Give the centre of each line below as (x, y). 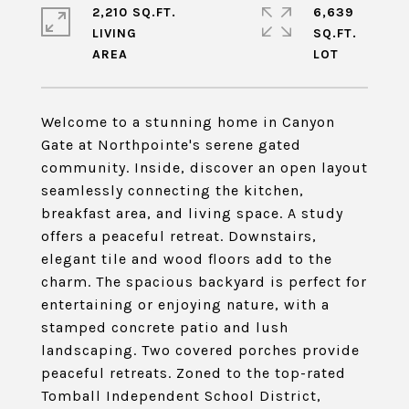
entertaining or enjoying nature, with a (185, 304)
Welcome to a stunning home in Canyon (188, 122)
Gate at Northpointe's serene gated (171, 145)
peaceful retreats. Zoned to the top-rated (194, 373)
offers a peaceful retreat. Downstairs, (179, 236)
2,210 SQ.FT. (134, 12)
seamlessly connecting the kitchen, (173, 190)
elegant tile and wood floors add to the (187, 259)
